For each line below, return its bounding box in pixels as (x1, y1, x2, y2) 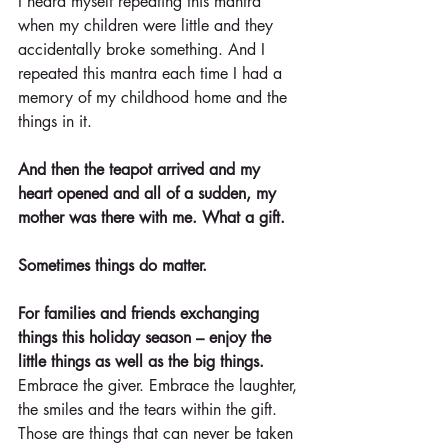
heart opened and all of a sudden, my (18, 183, 281, 205)
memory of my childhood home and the (18, 87, 292, 109)
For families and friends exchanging (18, 303, 264, 325)
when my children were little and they (18, 15, 278, 37)
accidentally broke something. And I (18, 39, 270, 61)
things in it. (18, 111, 92, 133)
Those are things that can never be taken (18, 423, 298, 445)
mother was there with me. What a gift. (18, 207, 285, 229)
